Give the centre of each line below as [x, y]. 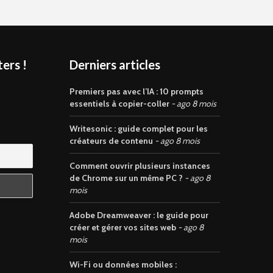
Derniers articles [115, 65]
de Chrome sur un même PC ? [126, 178]
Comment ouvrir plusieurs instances [140, 166]
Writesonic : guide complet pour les [138, 129]
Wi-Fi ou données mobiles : [123, 264]
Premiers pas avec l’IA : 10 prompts [136, 91]
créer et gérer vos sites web [122, 227]
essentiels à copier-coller [119, 104]
